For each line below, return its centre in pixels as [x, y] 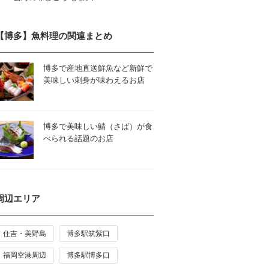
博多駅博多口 [88, 255]
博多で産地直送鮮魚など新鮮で [98, 68]
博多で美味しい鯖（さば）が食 [98, 126]
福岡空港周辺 [25, 255]
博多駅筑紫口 [88, 234]
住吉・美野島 [25, 234]
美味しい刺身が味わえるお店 [94, 80]
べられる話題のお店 [78, 138]
